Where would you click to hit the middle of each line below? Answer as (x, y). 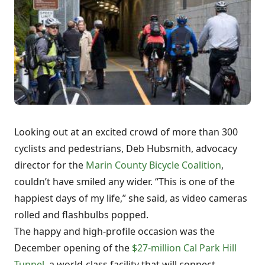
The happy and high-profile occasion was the (114, 232)
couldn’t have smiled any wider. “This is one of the (125, 182)
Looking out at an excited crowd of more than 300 (126, 132)
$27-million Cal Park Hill (184, 248)
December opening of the (73, 248)
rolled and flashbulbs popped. (81, 215)
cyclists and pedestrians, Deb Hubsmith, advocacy (126, 149)
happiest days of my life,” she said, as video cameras (131, 198)
